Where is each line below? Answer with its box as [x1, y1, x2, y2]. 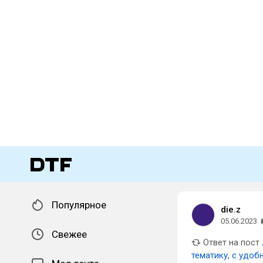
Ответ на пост [201, 237, 259, 248]
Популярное [52, 199, 106, 211]
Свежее [52, 228, 87, 240]
